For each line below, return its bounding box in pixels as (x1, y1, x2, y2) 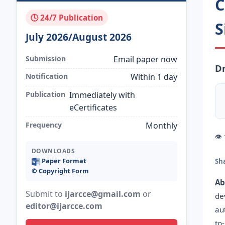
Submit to (25, 188, 65, 200)
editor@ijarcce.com (25, 200, 102, 212)
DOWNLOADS (31, 147, 75, 156)
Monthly (146, 120, 178, 131)
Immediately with (69, 89, 135, 100)
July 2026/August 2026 (25, 30, 132, 44)
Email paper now (114, 53, 178, 65)
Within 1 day (131, 71, 178, 83)
